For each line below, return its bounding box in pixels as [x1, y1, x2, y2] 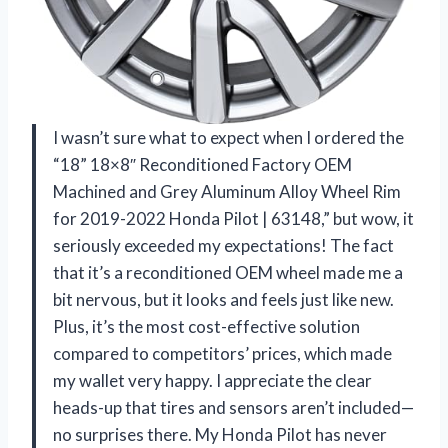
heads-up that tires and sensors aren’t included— [53, 396, 414, 418]
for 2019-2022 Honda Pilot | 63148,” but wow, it [53, 207, 414, 229]
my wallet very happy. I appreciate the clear [53, 369, 372, 391]
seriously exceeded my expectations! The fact [53, 234, 394, 256]
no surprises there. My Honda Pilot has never [53, 423, 387, 445]
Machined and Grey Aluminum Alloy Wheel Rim [53, 180, 401, 202]
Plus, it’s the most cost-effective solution [53, 315, 360, 337]
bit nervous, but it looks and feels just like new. [53, 288, 394, 310]
